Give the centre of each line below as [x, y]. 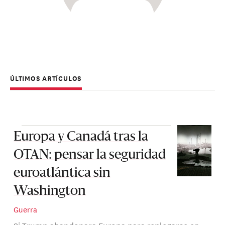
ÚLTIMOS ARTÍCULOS [46, 78]
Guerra [25, 209]
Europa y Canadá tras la [81, 137]
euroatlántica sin [62, 174]
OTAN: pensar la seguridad [89, 155]
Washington [49, 192]
